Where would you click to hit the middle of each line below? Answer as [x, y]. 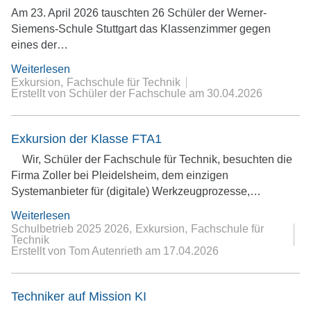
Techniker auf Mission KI [79, 296]
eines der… [40, 45]
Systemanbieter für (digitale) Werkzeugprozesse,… [136, 191]
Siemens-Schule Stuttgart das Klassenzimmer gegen [141, 29]
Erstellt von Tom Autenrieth [78, 251]
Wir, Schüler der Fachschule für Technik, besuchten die [157, 159]
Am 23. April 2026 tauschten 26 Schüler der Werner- [139, 13]
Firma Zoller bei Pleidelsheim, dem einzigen [120, 175]
